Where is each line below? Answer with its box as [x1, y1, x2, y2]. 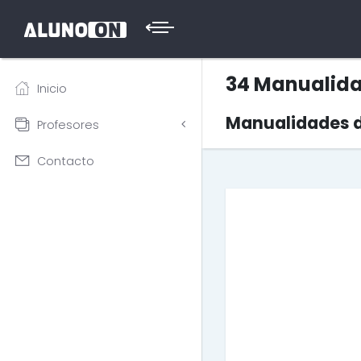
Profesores [37, 116, 99, 133]
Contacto [37, 152, 94, 169]
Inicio [37, 80, 67, 97]
